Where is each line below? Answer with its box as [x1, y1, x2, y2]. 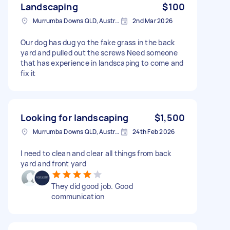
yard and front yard [21, 158, 86, 168]
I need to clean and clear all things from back [21, 148, 171, 158]
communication [51, 191, 105, 201]
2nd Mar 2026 [132, 16, 172, 25]
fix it [21, 68, 36, 78]
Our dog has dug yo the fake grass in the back [21, 37, 175, 47]
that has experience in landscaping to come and [21, 57, 184, 68]
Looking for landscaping [21, 111, 129, 124]
